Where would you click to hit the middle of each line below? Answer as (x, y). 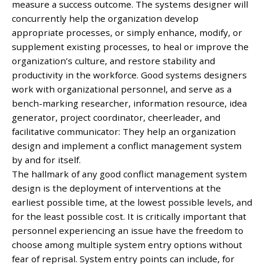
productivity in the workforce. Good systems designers (129, 75)
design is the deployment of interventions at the (116, 188)
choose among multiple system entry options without (127, 244)
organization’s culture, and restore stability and (113, 60)
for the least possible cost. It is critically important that (129, 216)
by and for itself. (46, 159)
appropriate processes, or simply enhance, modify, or (127, 32)
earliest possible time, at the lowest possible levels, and (132, 202)
